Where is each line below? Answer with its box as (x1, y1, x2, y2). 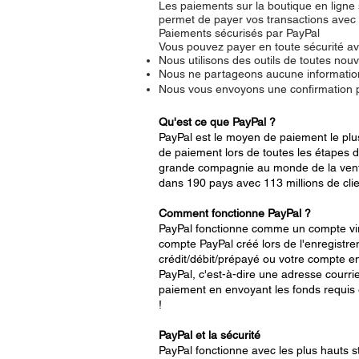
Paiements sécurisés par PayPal (159, 26, 320, 39)
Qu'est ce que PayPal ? (159, 115, 276, 128)
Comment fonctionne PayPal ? (159, 206, 311, 220)
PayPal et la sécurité (159, 328, 260, 341)
